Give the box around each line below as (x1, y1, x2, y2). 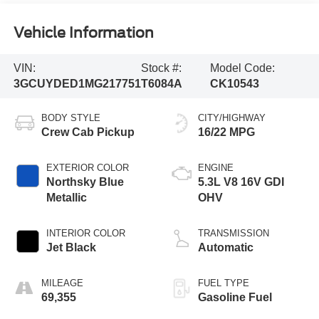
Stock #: (140, 61, 182, 74)
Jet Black (46, 241, 96, 253)
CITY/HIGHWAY (198, 112, 266, 123)
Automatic (198, 241, 253, 253)
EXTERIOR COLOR (46, 162, 129, 173)
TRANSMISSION (198, 227, 269, 239)
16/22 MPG (198, 125, 255, 138)
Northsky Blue (46, 175, 124, 188)
